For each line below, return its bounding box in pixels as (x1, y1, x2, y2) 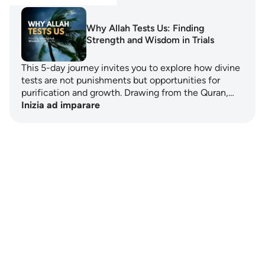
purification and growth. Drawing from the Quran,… (21, 87, 234, 98)
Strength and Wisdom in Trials (86, 34, 214, 46)
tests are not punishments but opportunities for (21, 75, 220, 86)
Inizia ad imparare (21, 99, 100, 111)
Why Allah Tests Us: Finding (86, 22, 205, 34)
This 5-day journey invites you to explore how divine (21, 62, 240, 73)
